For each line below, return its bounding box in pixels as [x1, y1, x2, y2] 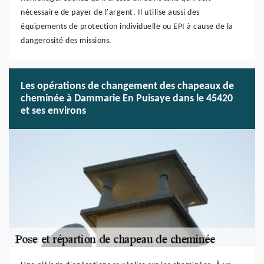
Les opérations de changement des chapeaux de [21, 81, 234, 92]
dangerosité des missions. [21, 37, 112, 45]
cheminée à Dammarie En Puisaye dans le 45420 [21, 93, 233, 104]
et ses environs [21, 105, 86, 117]
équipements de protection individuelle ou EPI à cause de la [21, 22, 233, 31]
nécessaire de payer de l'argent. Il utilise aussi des [21, 8, 200, 17]
